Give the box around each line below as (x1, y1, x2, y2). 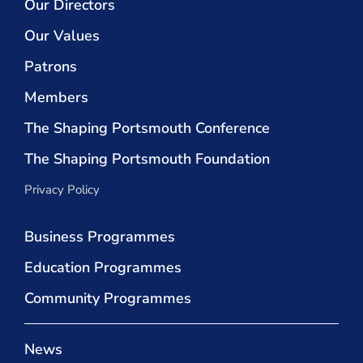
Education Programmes (24, 258, 181, 278)
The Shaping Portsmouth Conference (24, 118, 270, 139)
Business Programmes (24, 227, 175, 247)
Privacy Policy (24, 181, 100, 199)
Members (24, 88, 88, 108)
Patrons (24, 57, 77, 77)
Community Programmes (24, 288, 191, 309)
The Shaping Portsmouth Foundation (24, 149, 270, 169)
